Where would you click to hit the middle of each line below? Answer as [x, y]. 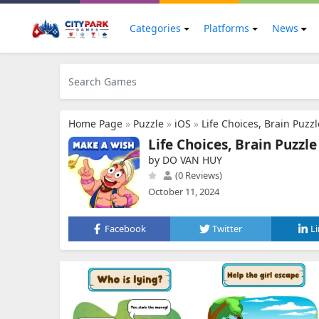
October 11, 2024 [184, 192]
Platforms [226, 28]
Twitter [227, 229]
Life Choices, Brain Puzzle [232, 145]
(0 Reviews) [198, 175]
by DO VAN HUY [185, 160]
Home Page [95, 124]
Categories [155, 28]
